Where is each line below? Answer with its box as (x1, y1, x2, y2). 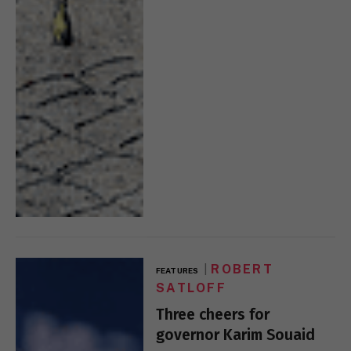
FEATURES (156, 265, 198, 275)
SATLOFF (156, 280, 226, 295)
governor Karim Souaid (156, 325, 316, 344)
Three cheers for (156, 305, 270, 324)
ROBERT (211, 261, 273, 277)
